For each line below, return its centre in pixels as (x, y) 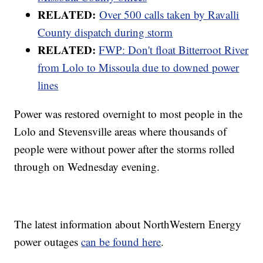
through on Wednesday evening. (87, 166)
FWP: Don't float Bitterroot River (174, 49)
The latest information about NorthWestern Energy (128, 224)
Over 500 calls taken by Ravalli (169, 14)
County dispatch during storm (105, 32)
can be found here (121, 241)
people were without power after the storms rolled (125, 149)
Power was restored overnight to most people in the (129, 113)
